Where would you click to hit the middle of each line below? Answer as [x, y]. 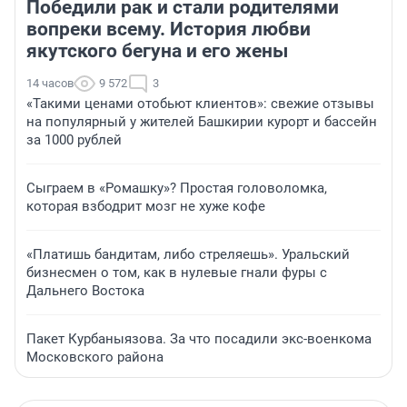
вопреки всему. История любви [169, 30]
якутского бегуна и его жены [157, 51]
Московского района [95, 357]
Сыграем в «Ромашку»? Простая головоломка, [177, 189]
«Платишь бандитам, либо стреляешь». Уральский [188, 255]
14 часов [50, 84]
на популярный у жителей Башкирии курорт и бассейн [202, 122]
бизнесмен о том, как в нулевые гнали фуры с [177, 273]
